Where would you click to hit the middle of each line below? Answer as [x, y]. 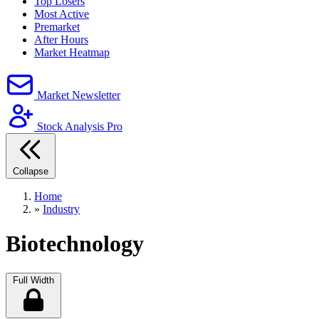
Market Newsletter [79, 95]
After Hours [61, 39]
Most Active [62, 14]
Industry [61, 209]
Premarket [57, 26]
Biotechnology [75, 244]
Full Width [33, 280]
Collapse [31, 171]
